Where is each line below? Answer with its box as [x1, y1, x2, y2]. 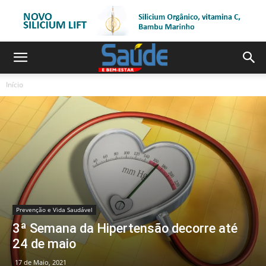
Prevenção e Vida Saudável [16, 205, 93, 214]
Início [6, 80, 23, 90]
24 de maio [12, 236, 76, 251]
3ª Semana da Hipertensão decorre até [12, 220, 237, 236]
